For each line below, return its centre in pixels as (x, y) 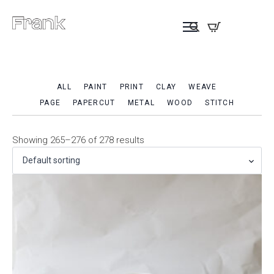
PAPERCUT (94, 103)
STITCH (220, 103)
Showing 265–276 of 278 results (78, 140)
